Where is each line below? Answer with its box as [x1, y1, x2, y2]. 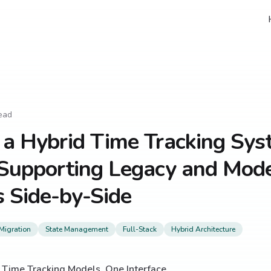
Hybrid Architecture [171, 224, 235, 234]
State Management [45, 224, 108, 234]
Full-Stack [123, 224, 157, 234]
